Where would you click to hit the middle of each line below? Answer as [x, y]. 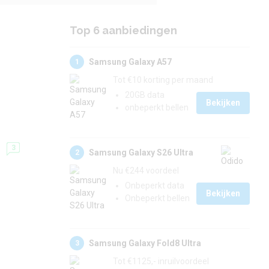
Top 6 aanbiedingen [123, 30]
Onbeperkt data [155, 186]
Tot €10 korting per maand [163, 80]
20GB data [145, 95]
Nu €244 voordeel [146, 171]
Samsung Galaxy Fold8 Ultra [145, 243]
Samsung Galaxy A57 [130, 62]
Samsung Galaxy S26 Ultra [141, 152]
